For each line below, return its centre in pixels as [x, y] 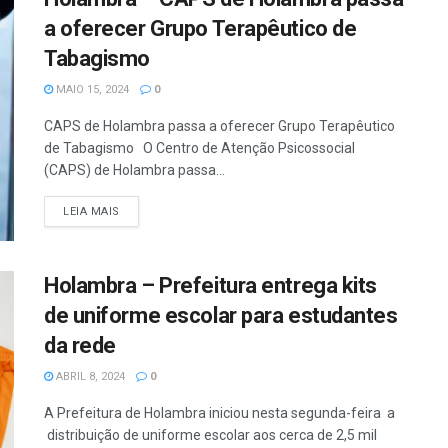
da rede [80, 345]
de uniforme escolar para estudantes [221, 315]
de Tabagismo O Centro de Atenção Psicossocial [199, 147]
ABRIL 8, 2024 [89, 376]
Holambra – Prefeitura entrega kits [211, 285]
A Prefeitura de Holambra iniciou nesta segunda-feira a [219, 412]
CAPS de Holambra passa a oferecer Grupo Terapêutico [219, 125]
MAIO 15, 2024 [91, 89]
